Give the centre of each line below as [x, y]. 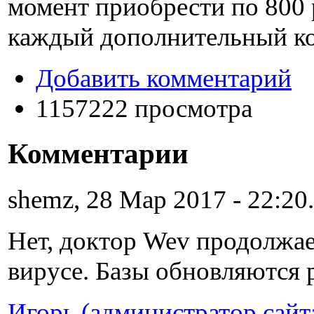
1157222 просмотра [144, 108]
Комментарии [98, 153]
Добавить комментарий [164, 78]
